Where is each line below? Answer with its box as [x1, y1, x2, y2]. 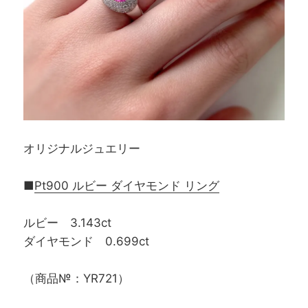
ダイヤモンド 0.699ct [23, 234, 150, 249]
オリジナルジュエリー [23, 141, 141, 155]
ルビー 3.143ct [23, 216, 112, 230]
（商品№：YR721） [23, 272, 130, 286]
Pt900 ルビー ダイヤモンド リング [34, 178, 220, 192]
